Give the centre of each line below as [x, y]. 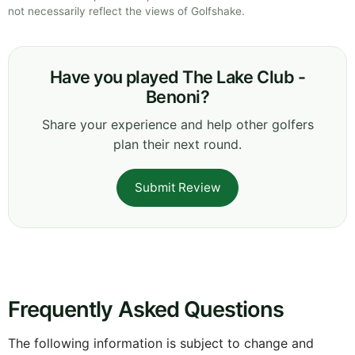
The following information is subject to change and [161, 344]
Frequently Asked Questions [146, 310]
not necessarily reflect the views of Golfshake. [126, 11]
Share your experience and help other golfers [177, 125]
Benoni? [177, 97]
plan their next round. [177, 145]
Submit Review [177, 188]
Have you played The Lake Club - [177, 77]
